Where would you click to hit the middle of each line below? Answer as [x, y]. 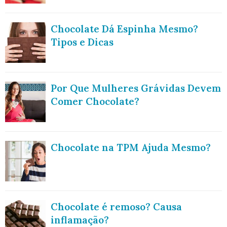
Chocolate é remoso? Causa [116, 206]
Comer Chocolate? [95, 101]
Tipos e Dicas [82, 42]
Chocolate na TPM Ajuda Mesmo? [131, 147]
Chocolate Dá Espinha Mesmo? [124, 29]
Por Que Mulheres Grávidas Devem [136, 88]
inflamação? [80, 220]
